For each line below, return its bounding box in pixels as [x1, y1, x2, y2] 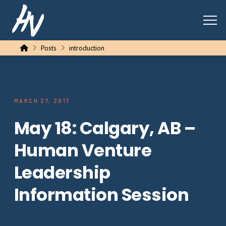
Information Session [14, 183, 189, 207]
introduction [69, 43, 104, 52]
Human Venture [14, 138, 152, 163]
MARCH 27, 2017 [14, 97, 70, 104]
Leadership [14, 160, 110, 185]
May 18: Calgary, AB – [14, 116, 196, 141]
